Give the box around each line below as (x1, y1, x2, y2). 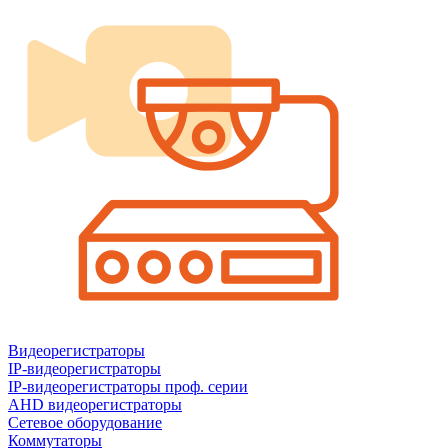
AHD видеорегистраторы (8, 396, 182, 413)
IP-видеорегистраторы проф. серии (8, 378, 248, 395)
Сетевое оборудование (8, 414, 162, 431)
